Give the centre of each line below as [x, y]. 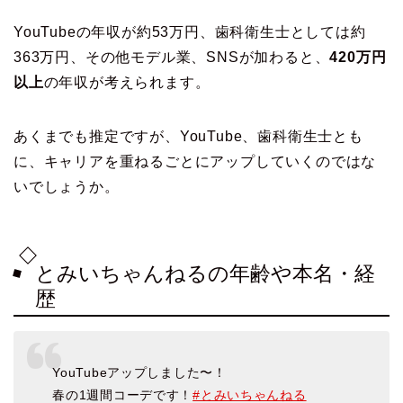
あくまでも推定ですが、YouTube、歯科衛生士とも [188, 137]
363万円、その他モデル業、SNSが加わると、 [172, 58]
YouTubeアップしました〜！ [139, 373]
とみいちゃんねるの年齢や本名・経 [205, 273]
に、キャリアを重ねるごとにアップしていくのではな [195, 162]
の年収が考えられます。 [127, 83]
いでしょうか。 [67, 187]
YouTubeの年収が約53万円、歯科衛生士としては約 [190, 32]
